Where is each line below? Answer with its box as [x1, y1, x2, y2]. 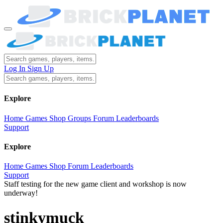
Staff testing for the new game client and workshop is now [4, 180, 187, 189]
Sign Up [27, 64, 54, 73]
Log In [4, 64, 27, 73]
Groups [68, 113, 91, 122]
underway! [4, 189, 38, 198]
